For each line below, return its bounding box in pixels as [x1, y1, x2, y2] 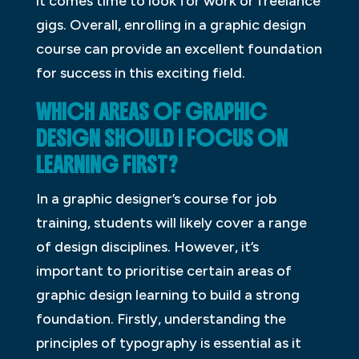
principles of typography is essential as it [35, 334, 301, 353]
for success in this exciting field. [35, 64, 245, 83]
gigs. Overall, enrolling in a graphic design [35, 16, 306, 34]
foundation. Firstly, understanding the [35, 310, 286, 329]
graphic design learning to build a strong [35, 286, 300, 305]
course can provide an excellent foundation [35, 40, 322, 58]
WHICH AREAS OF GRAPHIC [35, 99, 267, 127]
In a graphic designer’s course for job [35, 190, 276, 208]
